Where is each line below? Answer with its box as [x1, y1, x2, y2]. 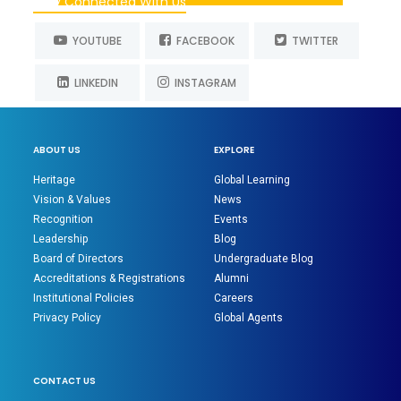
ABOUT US [33, 142, 81, 157]
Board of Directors [33, 252, 124, 265]
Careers [214, 291, 253, 304]
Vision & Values [33, 192, 112, 206]
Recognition [33, 212, 94, 226]
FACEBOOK [171, 33, 235, 49]
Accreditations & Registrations [33, 271, 186, 285]
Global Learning [214, 173, 290, 186]
